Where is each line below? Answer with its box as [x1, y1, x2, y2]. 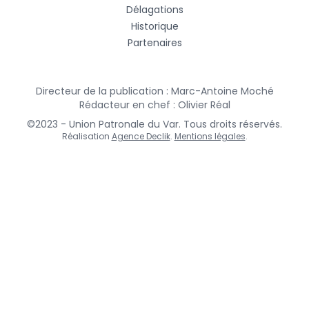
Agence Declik [111, 130, 170, 142]
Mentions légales [174, 130, 246, 142]
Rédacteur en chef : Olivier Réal [79, 97, 230, 112]
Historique [130, 19, 179, 33]
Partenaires [127, 35, 182, 50]
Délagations [126, 2, 183, 17]
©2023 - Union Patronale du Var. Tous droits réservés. [27, 117, 282, 131]
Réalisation [61, 130, 110, 142]
